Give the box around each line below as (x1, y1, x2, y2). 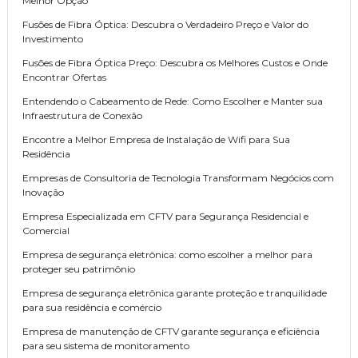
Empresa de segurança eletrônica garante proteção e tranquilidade (22, 287, 327, 300)
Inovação (22, 186, 64, 199)
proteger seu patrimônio (22, 263, 135, 276)
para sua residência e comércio (22, 301, 161, 314)
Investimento (22, 33, 83, 46)
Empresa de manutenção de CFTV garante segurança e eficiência (22, 325, 320, 338)
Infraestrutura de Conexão (22, 109, 142, 122)
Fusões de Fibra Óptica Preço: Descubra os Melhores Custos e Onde (22, 57, 328, 70)
